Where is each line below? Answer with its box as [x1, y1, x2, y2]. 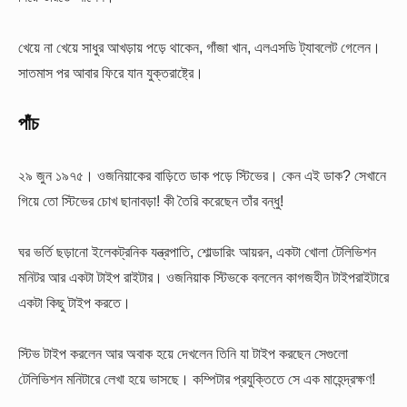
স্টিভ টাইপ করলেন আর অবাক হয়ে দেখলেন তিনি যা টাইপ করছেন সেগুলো [18, 345, 348, 362]
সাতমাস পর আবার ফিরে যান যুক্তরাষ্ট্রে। [18, 65, 203, 82]
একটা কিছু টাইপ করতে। [18, 294, 131, 312]
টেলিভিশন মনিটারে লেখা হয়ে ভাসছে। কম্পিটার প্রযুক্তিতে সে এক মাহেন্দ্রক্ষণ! [18, 371, 375, 388]
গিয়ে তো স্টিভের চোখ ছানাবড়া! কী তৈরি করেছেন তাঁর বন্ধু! [18, 192, 283, 209]
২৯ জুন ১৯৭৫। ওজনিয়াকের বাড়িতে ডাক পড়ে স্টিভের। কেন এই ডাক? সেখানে [18, 166, 386, 184]
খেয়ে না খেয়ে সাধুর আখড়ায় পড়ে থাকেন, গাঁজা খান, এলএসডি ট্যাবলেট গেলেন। [18, 39, 381, 56]
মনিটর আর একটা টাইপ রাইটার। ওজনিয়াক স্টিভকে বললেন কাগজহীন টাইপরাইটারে [18, 269, 389, 286]
